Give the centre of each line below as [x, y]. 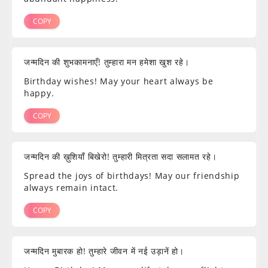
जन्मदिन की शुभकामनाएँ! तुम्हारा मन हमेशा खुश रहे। [107, 62]
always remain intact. [71, 188]
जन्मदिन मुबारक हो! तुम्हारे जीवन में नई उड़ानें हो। [104, 251]
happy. [39, 93]
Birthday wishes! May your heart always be [119, 81]
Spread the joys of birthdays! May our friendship [132, 176]
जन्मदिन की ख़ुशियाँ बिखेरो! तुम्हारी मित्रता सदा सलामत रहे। [121, 157]
